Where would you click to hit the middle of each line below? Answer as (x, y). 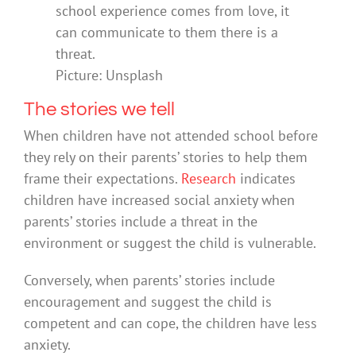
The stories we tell (99, 109)
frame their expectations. (103, 178)
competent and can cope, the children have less (170, 323)
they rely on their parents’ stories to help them (166, 157)
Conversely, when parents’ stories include (149, 280)
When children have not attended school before (171, 135)
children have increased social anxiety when (159, 199)
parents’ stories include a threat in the (141, 221)
